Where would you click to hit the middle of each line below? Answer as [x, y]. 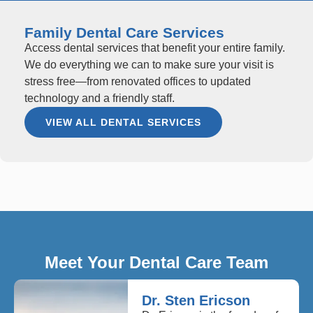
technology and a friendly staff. [100, 98]
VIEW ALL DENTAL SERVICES [123, 122]
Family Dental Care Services [124, 32]
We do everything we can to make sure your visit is [149, 64]
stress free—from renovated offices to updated [138, 81]
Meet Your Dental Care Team [156, 262]
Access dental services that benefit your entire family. [155, 48]
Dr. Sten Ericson [196, 300]
